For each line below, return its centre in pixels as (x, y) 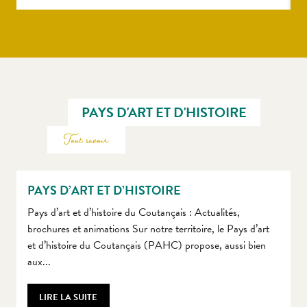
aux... (39, 262)
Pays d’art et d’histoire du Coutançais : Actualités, (135, 213)
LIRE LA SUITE (69, 298)
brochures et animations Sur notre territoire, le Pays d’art (148, 229)
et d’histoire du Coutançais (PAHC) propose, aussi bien (147, 246)
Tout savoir (86, 140)
